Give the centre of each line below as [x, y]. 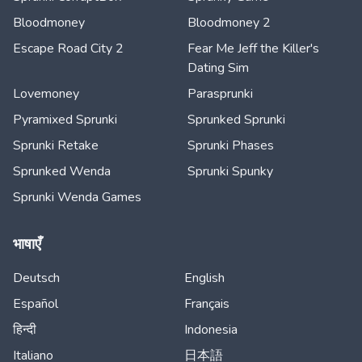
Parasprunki [220, 94]
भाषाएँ [27, 244]
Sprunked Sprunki [236, 120]
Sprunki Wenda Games [77, 197]
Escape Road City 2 [68, 48]
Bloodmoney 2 [229, 23]
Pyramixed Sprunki [65, 120]
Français [207, 304]
